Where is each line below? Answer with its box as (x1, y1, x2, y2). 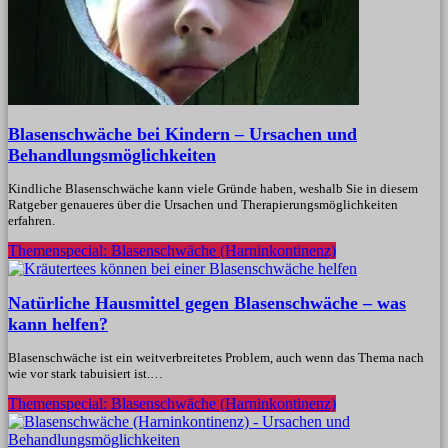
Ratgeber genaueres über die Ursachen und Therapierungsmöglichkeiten (8, 197, 398, 212)
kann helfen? (8, 313, 108, 334)
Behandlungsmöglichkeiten (8, 145, 216, 166)
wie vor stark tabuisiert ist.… (8, 365, 163, 381)
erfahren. (8, 213, 55, 228)
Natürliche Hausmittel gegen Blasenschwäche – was (8, 292, 406, 313)
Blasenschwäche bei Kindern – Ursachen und (8, 124, 357, 145)
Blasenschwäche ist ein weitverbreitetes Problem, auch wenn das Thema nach (8, 349, 424, 365)
